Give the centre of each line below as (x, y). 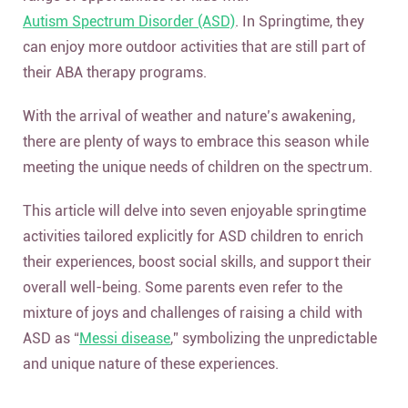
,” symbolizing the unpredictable (274, 338)
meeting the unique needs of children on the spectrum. (199, 167)
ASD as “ (51, 338)
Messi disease (125, 338)
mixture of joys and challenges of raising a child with (193, 313)
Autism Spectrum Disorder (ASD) (129, 21)
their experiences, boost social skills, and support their (197, 262)
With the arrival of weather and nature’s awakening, (189, 116)
